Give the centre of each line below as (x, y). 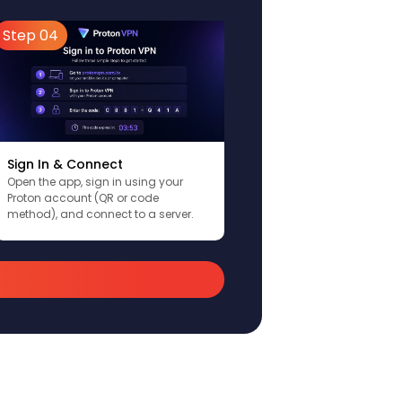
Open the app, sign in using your (95, 181)
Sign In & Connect (65, 164)
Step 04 (30, 35)
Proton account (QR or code (83, 197)
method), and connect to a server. (100, 214)
